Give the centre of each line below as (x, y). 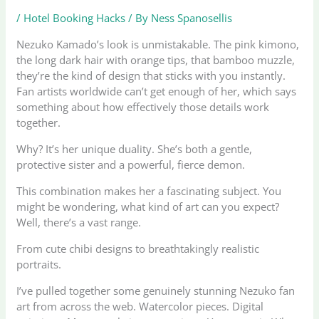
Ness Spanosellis (192, 17)
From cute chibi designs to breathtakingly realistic (138, 248)
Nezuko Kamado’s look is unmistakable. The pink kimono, (158, 44)
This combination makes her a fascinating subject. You (149, 190)
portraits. (39, 264)
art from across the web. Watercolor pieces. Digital (140, 306)
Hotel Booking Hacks (75, 17)
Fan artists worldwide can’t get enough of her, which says (157, 91)
